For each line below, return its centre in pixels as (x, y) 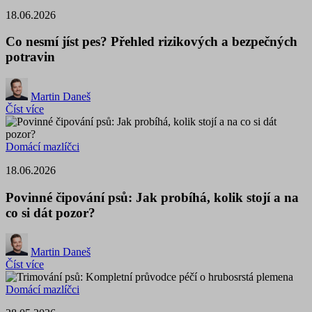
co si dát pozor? (50, 212)
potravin (30, 57)
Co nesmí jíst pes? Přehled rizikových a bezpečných (151, 42)
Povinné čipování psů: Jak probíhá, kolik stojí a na (152, 197)
